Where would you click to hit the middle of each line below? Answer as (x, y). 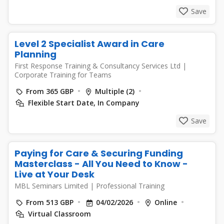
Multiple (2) (115, 91)
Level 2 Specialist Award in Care (89, 44)
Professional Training (130, 186)
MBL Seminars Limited (52, 186)
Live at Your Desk (54, 174)
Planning (35, 54)
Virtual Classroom (58, 214)
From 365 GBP (50, 91)
